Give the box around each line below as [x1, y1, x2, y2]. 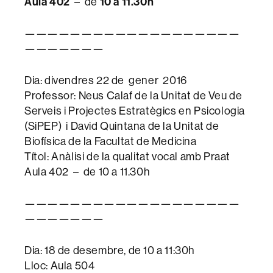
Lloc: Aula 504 [24, 260, 95, 272]
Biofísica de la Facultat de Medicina [24, 135, 197, 147]
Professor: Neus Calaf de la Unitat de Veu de [24, 90, 243, 102]
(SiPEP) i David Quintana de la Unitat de [24, 120, 219, 132]
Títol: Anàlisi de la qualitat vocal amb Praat [24, 151, 230, 163]
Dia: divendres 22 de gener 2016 [24, 74, 187, 87]
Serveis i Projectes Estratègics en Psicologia [24, 105, 246, 117]
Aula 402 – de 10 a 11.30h [24, 166, 151, 178]
